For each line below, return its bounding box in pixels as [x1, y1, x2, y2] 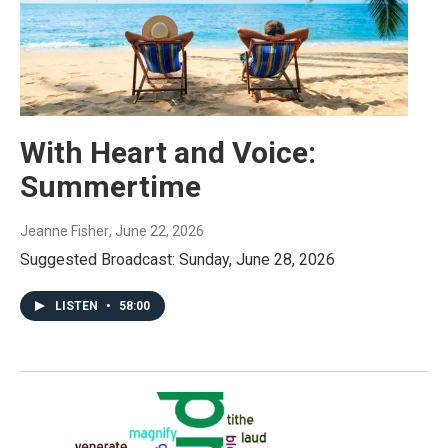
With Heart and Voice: [20, 135, 316, 171]
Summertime [20, 169, 201, 205]
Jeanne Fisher [20, 223, 109, 240]
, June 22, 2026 [109, 223, 204, 240]
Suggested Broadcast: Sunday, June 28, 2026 [20, 250, 335, 270]
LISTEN [55, 299, 101, 314]
